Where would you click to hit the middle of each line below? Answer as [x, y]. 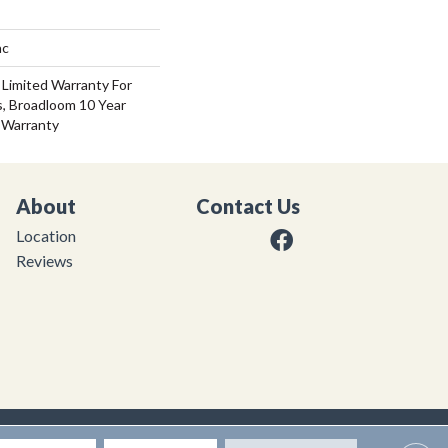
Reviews [44, 261]
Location [46, 236]
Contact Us [248, 206]
